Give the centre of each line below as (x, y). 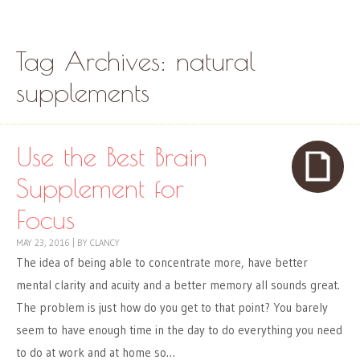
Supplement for (100, 188)
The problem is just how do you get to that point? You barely (172, 308)
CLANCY (105, 243)
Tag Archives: (96, 61)
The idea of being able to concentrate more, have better (162, 263)
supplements (83, 92)
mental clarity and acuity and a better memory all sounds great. (178, 285)
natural (216, 61)
